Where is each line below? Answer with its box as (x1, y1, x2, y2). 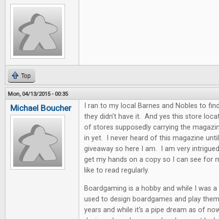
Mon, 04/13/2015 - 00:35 (8, 90, 68, 97)
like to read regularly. (84, 166, 151, 175)
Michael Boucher (10, 103, 71, 113)
